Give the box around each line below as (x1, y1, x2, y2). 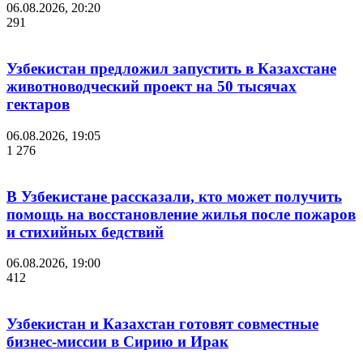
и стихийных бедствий (6, 223, 164, 241)
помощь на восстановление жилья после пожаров (6, 205, 356, 223)
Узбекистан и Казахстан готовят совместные (6, 314, 318, 332)
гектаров (6, 96, 70, 113)
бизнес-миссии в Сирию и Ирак (6, 332, 228, 350)
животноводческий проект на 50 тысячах (6, 78, 297, 96)
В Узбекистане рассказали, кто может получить (6, 187, 342, 205)
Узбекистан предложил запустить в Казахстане (6, 60, 336, 78)
